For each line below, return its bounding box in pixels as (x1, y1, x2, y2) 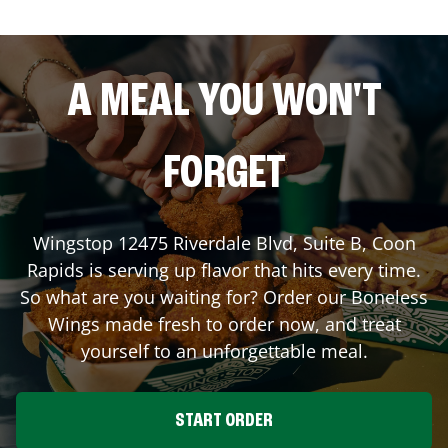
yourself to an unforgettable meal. (80, 338, 368, 363)
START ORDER (175, 410, 273, 431)
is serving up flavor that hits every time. (84, 257, 421, 282)
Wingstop (32, 230, 118, 255)
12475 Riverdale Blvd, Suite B (117, 230, 362, 255)
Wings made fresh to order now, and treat (47, 311, 401, 336)
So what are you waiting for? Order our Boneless (20, 284, 428, 309)
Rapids (27, 257, 84, 282)
